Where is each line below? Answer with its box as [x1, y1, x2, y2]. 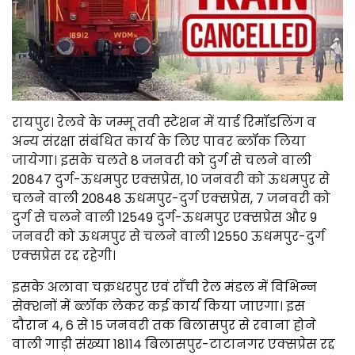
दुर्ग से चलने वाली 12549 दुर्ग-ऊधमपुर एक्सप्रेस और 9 [12, 208, 317, 227]
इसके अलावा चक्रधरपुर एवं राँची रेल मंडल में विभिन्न [12, 277, 317, 296]
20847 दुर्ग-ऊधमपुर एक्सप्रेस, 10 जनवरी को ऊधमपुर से [12, 170, 330, 189]
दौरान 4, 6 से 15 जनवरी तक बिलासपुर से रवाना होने [12, 315, 316, 334]
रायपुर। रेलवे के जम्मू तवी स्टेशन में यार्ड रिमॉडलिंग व [12, 113, 316, 132]
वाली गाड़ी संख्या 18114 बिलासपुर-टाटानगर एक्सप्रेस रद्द [12, 334, 335, 353]
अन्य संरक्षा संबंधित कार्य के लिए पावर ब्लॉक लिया [12, 132, 306, 151]
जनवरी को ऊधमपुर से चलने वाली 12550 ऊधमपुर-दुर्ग [12, 227, 325, 246]
